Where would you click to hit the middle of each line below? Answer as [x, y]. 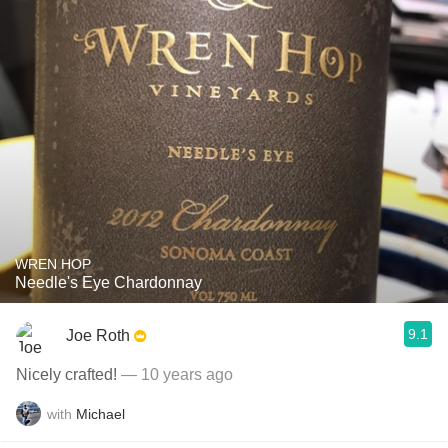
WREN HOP [53, 264]
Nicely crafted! [66, 374]
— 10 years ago [175, 374]
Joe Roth [98, 335]
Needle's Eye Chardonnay [108, 282]
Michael [100, 413]
